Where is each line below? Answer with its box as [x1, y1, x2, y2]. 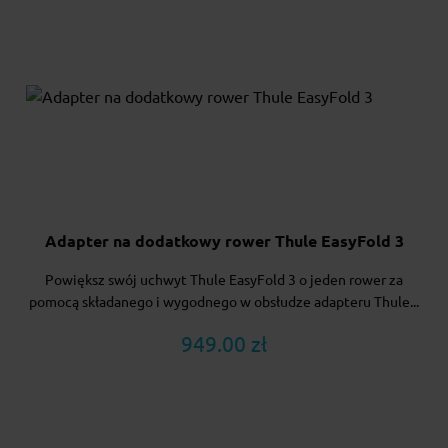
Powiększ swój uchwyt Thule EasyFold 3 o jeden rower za [45, 272, 403, 289]
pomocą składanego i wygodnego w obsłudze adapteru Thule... [29, 294, 419, 311]
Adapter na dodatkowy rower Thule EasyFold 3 [44, 232, 404, 251]
